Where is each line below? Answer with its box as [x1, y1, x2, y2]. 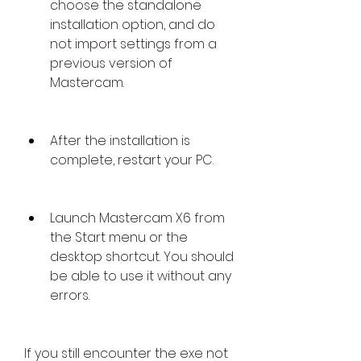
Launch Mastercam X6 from [50, 209, 225, 228]
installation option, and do [50, 15, 215, 35]
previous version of [50, 54, 172, 73]
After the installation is [50, 131, 190, 151]
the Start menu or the [50, 228, 188, 247]
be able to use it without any [50, 267, 231, 286]
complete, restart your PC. [50, 151, 214, 170]
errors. [50, 286, 89, 305]
